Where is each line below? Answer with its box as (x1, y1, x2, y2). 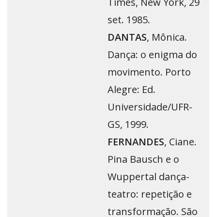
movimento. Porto (108, 65, 191, 79)
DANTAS (108, 31, 147, 44)
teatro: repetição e (108, 187, 192, 201)
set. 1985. (108, 13, 150, 27)
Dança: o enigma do (108, 48, 197, 62)
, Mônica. (147, 31, 187, 44)
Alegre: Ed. (108, 83, 155, 96)
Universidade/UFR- (108, 100, 192, 114)
